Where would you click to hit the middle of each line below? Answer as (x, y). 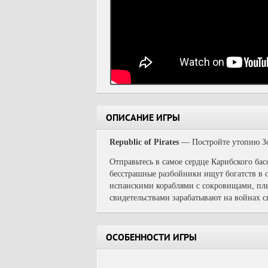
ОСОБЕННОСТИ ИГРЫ (151, 239)
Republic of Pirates (144, 142)
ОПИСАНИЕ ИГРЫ (143, 119)
